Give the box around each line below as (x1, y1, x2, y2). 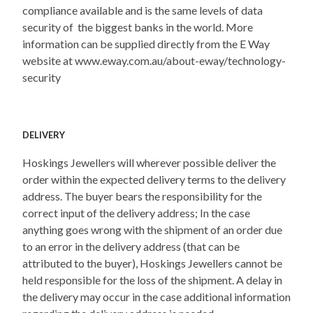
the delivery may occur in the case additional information (22, 289, 291, 303)
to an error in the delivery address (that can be (22, 239, 240, 253)
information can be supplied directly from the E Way (22, 36, 270, 50)
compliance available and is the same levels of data (22, 3, 263, 17)
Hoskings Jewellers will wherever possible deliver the (22, 155, 276, 169)
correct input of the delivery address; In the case (22, 205, 250, 219)
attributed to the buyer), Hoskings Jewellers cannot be (22, 256, 282, 270)
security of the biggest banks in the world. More (22, 20, 253, 34)
